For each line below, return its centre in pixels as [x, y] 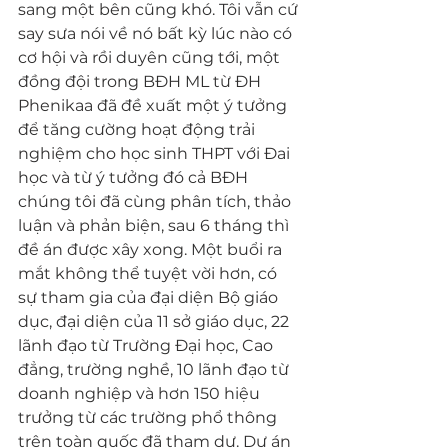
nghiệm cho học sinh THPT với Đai [156, 153]
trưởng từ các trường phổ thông [149, 417]
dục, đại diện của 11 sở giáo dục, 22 [155, 321]
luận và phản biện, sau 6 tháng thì [155, 225]
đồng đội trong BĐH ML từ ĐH [141, 81]
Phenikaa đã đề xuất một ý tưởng [154, 105]
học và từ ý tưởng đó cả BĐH [135, 177]
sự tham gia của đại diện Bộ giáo [150, 297]
